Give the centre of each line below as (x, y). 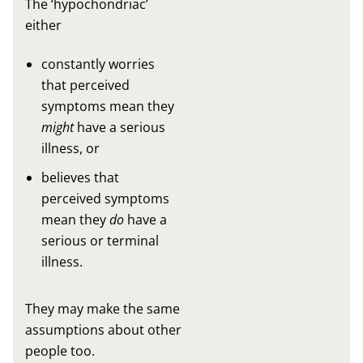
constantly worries (98, 64)
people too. (60, 350)
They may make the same (102, 308)
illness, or (70, 148)
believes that (80, 177)
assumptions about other (103, 329)
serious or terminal (100, 240)
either (43, 25)
